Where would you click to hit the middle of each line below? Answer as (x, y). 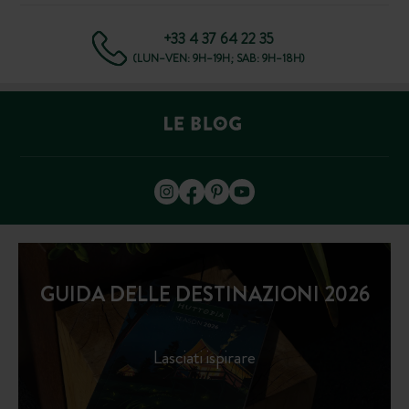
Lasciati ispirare (204, 357)
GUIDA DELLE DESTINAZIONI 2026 (204, 294)
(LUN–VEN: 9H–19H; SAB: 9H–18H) (218, 59)
